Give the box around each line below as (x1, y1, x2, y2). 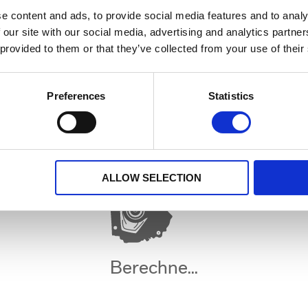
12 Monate (92, 1, 144, 12)
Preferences (47, 89, 106, 102)
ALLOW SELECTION (102, 171, 202, 184)
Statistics (208, 89, 254, 102)
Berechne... (110, 259, 198, 277)
